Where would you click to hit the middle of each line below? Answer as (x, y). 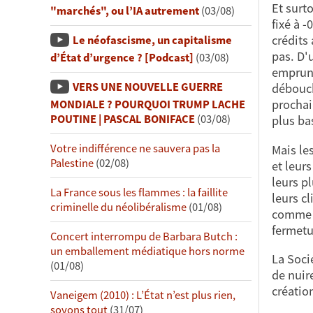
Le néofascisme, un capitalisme (152, 41)
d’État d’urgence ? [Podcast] (122, 58)
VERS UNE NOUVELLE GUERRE (148, 87)
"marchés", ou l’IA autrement (125, 11)
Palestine (72, 163)
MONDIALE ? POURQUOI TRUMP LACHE (148, 105)
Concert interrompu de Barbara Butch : (144, 237)
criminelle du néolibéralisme (118, 208)
